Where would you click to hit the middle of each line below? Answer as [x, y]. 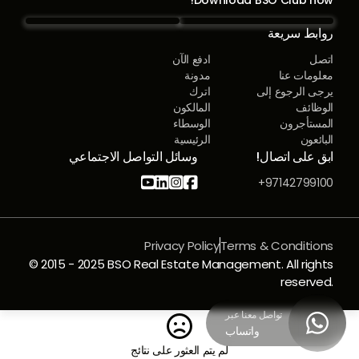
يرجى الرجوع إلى [294, 91]
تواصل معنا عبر [254, 315]
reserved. [307, 281]
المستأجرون [307, 123]
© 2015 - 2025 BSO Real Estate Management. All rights [181, 264]
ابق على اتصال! [294, 156]
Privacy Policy [182, 245]
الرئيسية [192, 139]
